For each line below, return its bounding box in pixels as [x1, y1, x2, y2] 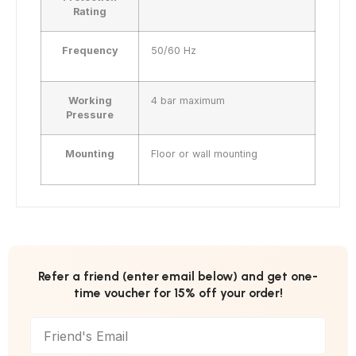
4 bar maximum [151, 95, 225, 107]
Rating [73, 6, 106, 18]
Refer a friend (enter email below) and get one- [38, 269, 318, 284]
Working [68, 95, 112, 107]
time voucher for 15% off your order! [73, 285, 283, 301]
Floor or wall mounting [151, 148, 257, 161]
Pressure [66, 109, 114, 122]
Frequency [61, 44, 118, 57]
